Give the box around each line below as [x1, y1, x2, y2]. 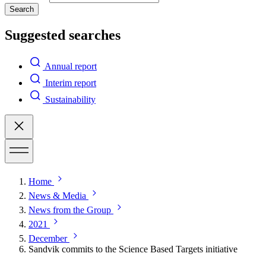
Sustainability [45, 94, 96, 104]
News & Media [28, 190, 86, 201]
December [28, 233, 67, 243]
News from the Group [28, 204, 111, 215]
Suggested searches [5, 27, 121, 43]
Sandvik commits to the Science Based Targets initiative [28, 243, 237, 254]
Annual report [45, 61, 97, 71]
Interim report [45, 77, 96, 88]
